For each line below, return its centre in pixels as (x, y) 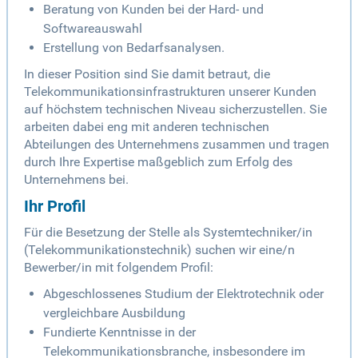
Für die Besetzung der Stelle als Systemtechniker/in (168, 233)
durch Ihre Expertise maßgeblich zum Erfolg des (158, 162)
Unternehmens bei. (76, 180)
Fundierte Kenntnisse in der (119, 332)
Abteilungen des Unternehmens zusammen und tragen (177, 145)
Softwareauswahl (93, 29)
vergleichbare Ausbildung (114, 313)
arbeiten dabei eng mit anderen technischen (147, 127)
